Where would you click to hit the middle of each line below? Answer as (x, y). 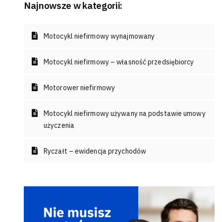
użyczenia (59, 125)
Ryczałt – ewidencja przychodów (95, 151)
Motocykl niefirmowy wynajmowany (99, 36)
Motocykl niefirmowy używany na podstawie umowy (125, 113)
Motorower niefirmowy (79, 88)
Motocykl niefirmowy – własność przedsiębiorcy (119, 62)
